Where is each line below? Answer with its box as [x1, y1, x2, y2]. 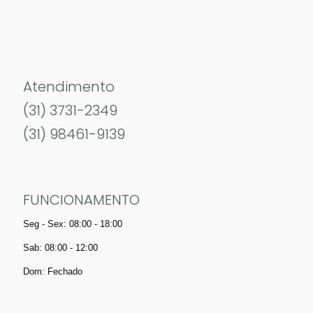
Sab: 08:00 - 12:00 [23, 242, 98, 254]
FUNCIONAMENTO [23, 190, 140, 210]
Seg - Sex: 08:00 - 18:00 [23, 219, 122, 230]
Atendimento [23, 77, 115, 97]
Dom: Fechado [23, 266, 82, 277]
